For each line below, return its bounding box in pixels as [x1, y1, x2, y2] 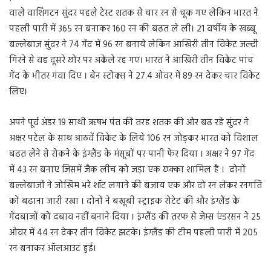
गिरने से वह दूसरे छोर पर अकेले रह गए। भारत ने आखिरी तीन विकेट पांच [9, 53, 253, 68]
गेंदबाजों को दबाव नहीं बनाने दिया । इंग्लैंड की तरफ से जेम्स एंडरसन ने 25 [9, 210, 261, 224]
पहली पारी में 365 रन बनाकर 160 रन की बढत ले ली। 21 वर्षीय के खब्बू [9, 22, 256, 36]
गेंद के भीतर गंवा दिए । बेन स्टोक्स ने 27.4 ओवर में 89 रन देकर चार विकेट [9, 69, 260, 83]
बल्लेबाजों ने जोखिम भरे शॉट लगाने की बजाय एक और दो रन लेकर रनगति [9, 178, 262, 193]
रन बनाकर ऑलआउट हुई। [9, 241, 96, 256]
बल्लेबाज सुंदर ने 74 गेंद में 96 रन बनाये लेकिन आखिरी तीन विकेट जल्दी [9, 38, 258, 52]
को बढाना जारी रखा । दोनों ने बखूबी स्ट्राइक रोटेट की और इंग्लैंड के [9, 194, 240, 209]
